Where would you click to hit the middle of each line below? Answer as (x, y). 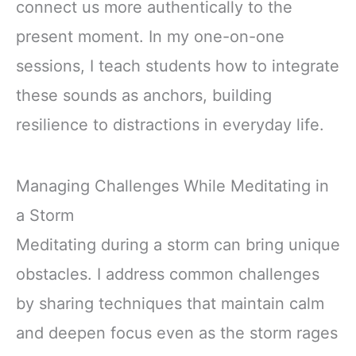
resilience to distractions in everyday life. (170, 124)
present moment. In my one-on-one (150, 36)
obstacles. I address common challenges (168, 274)
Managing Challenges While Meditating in (172, 186)
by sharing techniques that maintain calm (170, 303)
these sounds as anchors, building (144, 95)
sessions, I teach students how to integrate (178, 66)
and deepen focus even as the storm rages (177, 333)
